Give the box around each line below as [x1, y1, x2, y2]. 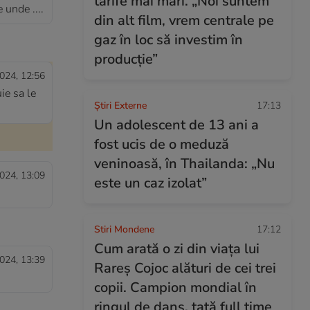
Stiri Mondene [94, 223, 154, 236]
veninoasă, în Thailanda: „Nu [94, 154, 275, 173]
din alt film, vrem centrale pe [94, 11, 274, 30]
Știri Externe [94, 99, 147, 112]
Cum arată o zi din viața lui [94, 239, 259, 258]
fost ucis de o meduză [94, 135, 229, 154]
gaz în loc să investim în [94, 30, 243, 49]
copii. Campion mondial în [94, 278, 257, 297]
